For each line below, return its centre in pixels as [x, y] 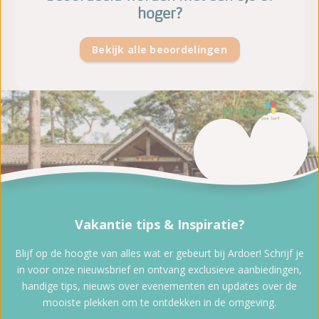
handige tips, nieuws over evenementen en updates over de [159, 286]
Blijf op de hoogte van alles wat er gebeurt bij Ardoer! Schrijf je [159, 253]
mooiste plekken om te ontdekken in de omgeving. [159, 302]
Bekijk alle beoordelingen [159, 49]
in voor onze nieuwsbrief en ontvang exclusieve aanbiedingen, [159, 269]
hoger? [159, 14]
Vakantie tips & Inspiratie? [159, 224]
